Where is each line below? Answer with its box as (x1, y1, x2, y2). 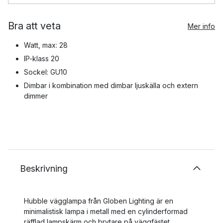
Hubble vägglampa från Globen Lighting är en (24, 197, 173, 205)
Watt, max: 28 (24, 41, 68, 49)
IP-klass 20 (24, 54, 59, 63)
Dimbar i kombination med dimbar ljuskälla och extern (24, 81, 198, 90)
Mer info (188, 21, 215, 30)
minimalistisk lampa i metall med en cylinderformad (24, 207, 188, 216)
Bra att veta (8, 20, 61, 32)
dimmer (24, 92, 48, 100)
